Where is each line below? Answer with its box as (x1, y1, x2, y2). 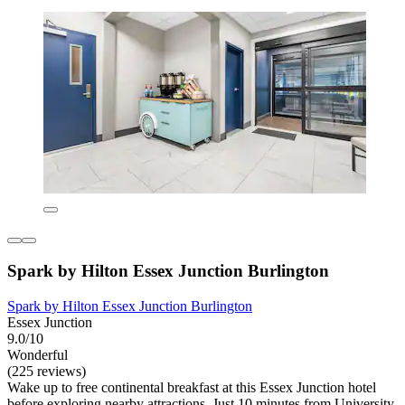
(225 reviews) (7, 363, 86, 379)
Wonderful (7, 346, 68, 363)
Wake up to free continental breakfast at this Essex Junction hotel (7, 379, 376, 395)
